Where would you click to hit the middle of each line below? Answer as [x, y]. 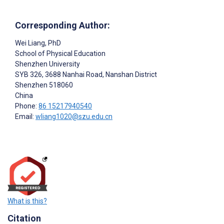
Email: [25, 117]
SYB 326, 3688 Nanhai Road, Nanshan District [86, 75]
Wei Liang [30, 43]
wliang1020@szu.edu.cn [74, 117]
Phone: [27, 106]
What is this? [27, 201]
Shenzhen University [47, 64]
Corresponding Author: [62, 25]
